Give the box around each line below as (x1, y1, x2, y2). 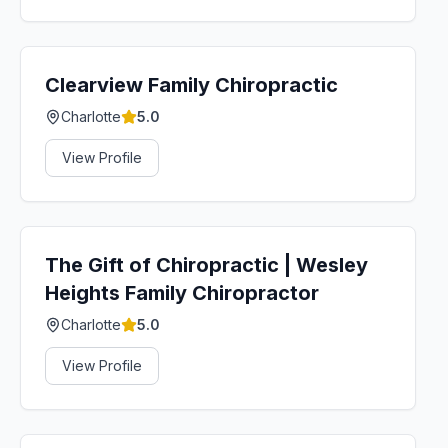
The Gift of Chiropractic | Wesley (45, 253, 368, 277)
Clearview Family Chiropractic (45, 73, 338, 97)
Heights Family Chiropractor (45, 281, 319, 305)
